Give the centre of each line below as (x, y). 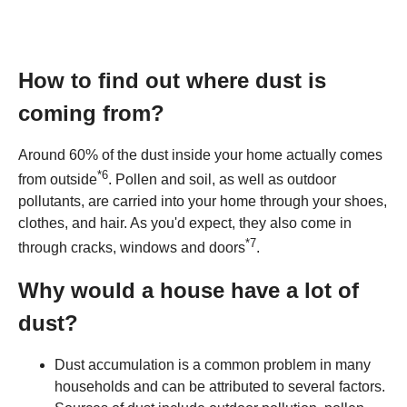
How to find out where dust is (172, 80)
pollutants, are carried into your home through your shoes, (203, 202)
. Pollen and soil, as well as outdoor (222, 180)
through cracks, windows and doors (132, 248)
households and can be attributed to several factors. (220, 386)
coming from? (91, 113)
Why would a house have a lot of (189, 290)
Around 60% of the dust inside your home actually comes (200, 155)
